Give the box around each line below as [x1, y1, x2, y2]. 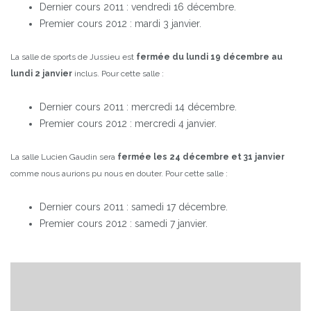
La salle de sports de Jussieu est [10, 52, 136, 62]
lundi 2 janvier [10, 69, 72, 79]
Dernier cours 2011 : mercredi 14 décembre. [40, 101, 237, 113]
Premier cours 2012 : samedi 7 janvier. [40, 218, 208, 230]
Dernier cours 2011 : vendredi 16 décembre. [40, 1, 236, 13]
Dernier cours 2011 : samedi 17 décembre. [40, 201, 228, 213]
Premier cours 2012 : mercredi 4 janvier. [40, 118, 217, 130]
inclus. [72, 69, 99, 79]
